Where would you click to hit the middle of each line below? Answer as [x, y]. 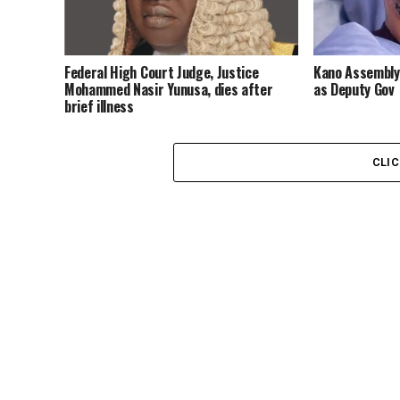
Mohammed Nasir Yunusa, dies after [169, 90]
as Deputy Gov [354, 90]
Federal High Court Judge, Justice [162, 73]
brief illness [99, 107]
